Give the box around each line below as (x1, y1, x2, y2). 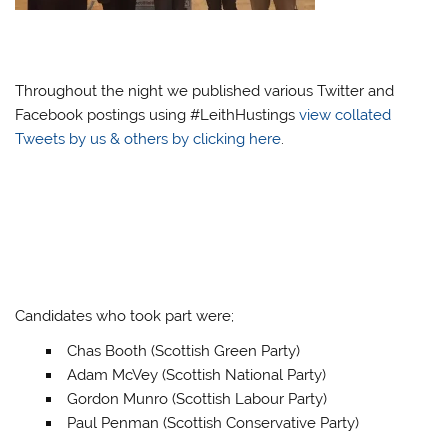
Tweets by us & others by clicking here (15, 129, 282, 148)
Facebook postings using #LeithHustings (15, 105, 300, 124)
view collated (299, 105, 392, 124)
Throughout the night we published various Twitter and (15, 81, 395, 100)
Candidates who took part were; (15, 306, 235, 325)
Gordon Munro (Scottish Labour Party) (66, 389, 327, 408)
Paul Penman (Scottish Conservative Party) (66, 413, 359, 432)
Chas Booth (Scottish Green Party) (66, 341, 300, 360)
